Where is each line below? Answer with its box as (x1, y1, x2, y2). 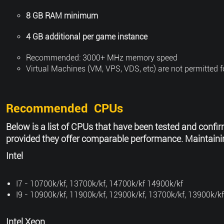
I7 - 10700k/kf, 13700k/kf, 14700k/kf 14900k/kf (16, 179, 183, 188)
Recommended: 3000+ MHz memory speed (26, 53, 177, 62)
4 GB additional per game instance (26, 32, 147, 41)
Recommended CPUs (6, 101, 123, 115)
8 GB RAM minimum (26, 11, 98, 20)
